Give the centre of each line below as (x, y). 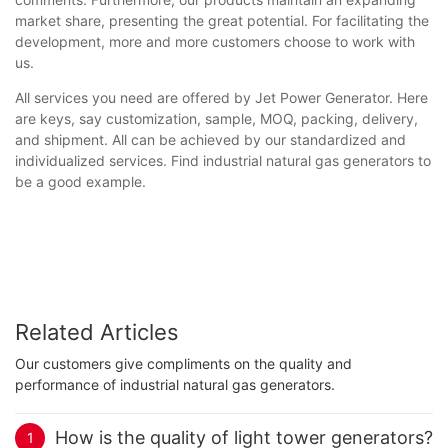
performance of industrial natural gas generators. (175, 385)
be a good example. (80, 181)
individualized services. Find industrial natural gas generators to (223, 160)
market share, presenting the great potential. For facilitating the (222, 20)
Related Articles (97, 331)
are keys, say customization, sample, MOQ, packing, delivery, (216, 118)
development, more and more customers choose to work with (215, 41)
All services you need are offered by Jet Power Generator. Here (221, 97)
